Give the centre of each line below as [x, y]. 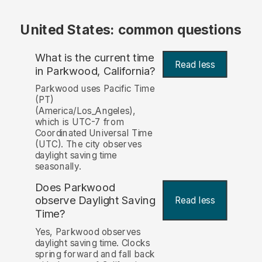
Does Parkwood [75, 187]
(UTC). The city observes [88, 144]
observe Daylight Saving [95, 201]
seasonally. [58, 167]
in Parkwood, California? [95, 71]
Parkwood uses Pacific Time [95, 89]
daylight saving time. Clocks [92, 243]
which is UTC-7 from [79, 122]
